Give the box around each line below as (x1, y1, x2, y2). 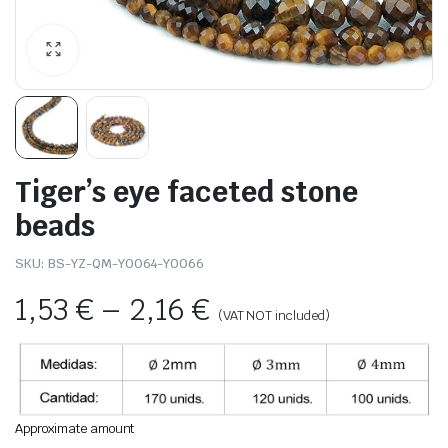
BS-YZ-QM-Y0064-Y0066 (47, 255, 205, 273)
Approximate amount (15, 419, 135, 437)
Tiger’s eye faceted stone (15, 173, 358, 211)
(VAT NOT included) (217, 307, 331, 325)
